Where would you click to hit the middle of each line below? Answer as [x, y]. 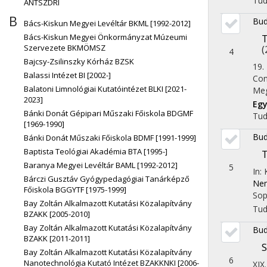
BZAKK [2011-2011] [57, 238]
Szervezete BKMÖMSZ [65, 48]
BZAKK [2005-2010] [57, 214]
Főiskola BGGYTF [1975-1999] [75, 190]
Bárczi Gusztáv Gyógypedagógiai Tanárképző [107, 179]
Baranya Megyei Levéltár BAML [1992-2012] [101, 165]
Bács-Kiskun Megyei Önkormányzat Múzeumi [105, 37]
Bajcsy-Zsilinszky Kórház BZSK [79, 61]
